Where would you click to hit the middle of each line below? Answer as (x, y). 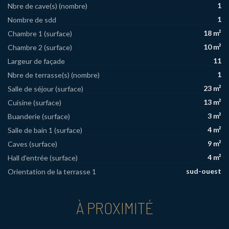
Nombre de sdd (32, 19)
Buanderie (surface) (39, 116)
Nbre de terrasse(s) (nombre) (54, 75)
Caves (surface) (32, 144)
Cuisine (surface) (35, 102)
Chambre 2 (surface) (40, 47)
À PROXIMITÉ (114, 207)
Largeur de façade (36, 61)
